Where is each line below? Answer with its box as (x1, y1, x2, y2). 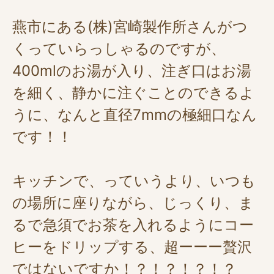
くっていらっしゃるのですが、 (12, 40, 226, 58)
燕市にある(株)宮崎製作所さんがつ (12, 18, 248, 36)
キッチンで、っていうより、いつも (12, 172, 256, 190)
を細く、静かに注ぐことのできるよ (12, 84, 254, 102)
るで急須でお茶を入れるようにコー (12, 216, 254, 234)
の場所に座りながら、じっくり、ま (12, 194, 254, 212)
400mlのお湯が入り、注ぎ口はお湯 (12, 62, 251, 80)
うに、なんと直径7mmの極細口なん (12, 106, 257, 124)
